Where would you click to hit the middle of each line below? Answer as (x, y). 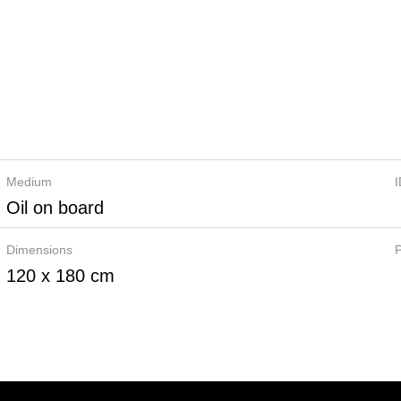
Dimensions (39, 250)
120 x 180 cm (60, 276)
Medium (29, 182)
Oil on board (55, 208)
